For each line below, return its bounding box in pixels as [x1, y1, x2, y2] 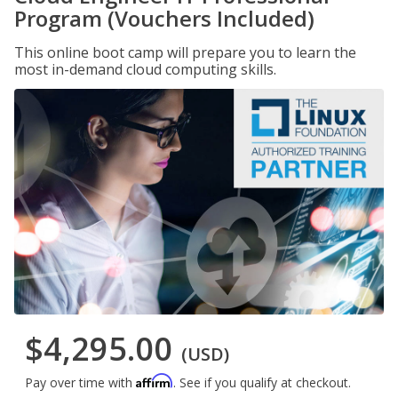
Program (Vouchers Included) [14, 4, 314, 33]
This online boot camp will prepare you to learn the [14, 43, 356, 62]
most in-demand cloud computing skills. [14, 60, 276, 79]
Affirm [136, 373, 173, 389]
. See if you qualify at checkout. [173, 374, 351, 392]
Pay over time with [25, 374, 136, 392]
